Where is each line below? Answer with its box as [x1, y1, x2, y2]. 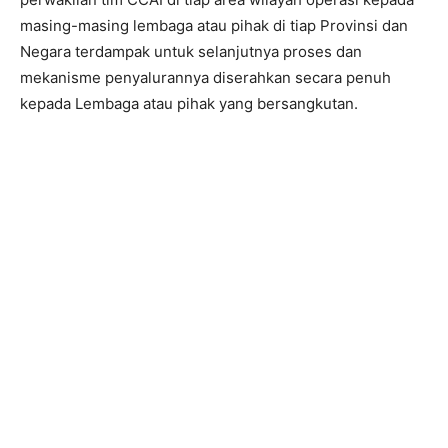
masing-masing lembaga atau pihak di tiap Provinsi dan [20, 16, 408, 36]
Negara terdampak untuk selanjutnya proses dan [20, 42, 362, 62]
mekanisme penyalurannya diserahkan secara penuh [20, 68, 391, 88]
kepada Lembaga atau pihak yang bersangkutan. [20, 94, 358, 114]
